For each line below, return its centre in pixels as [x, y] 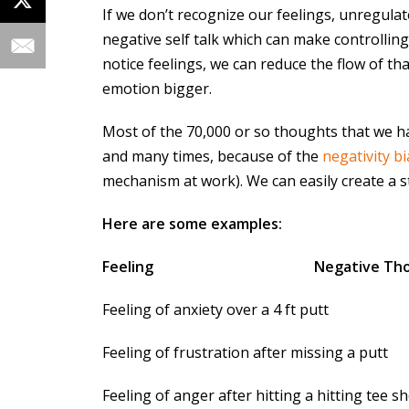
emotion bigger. [157, 88]
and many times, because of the [212, 156]
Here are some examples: [192, 223]
